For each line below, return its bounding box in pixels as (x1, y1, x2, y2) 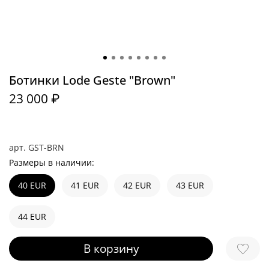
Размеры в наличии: (9, 157, 94, 169)
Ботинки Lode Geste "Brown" (9, 71, 175, 88)
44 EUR (18, 211, 46, 223)
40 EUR (18, 179, 46, 191)
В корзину (83, 240, 139, 256)
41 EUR (70, 179, 99, 191)
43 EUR (175, 179, 204, 191)
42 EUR (123, 179, 151, 191)
